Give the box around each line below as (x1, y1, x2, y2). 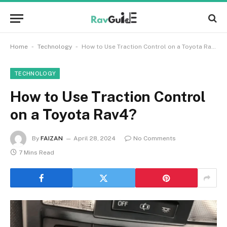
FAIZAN (41, 135, 63, 142)
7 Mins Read (19, 149, 54, 156)
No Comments (133, 135, 176, 142)
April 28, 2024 (73, 135, 116, 142)
